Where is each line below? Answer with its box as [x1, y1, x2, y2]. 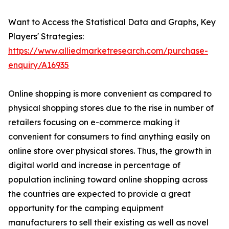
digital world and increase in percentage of [8, 160, 180, 171]
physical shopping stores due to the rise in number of [8, 103, 214, 113]
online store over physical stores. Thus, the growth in [8, 146, 212, 156]
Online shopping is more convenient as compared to [8, 88, 212, 99]
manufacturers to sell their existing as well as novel [8, 217, 209, 228]
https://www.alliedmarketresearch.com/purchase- [8, 45, 208, 56]
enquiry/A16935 [8, 60, 69, 71]
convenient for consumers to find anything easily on [8, 131, 210, 142]
